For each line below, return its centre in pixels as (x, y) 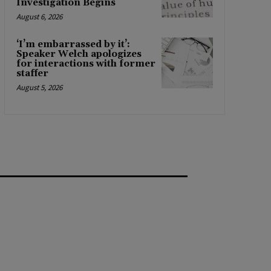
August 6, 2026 (39, 16)
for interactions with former (86, 64)
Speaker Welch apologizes (79, 54)
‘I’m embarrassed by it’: (73, 44)
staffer (32, 73)
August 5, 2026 (39, 87)
